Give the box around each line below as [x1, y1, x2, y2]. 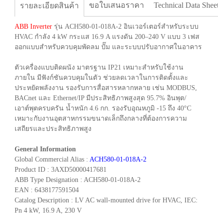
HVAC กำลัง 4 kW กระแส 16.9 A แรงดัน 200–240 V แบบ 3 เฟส [15, 33, 200, 40]
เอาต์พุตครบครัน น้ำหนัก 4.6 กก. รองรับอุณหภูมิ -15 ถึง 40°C [15, 104, 191, 112]
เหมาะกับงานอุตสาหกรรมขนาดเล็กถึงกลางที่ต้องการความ [15, 114, 187, 122]
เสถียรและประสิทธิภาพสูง [15, 125, 91, 132]
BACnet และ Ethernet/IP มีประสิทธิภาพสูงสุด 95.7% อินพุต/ [15, 94, 186, 102]
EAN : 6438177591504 [15, 186, 79, 194]
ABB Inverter [15, 22, 52, 30]
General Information [15, 145, 76, 153]
